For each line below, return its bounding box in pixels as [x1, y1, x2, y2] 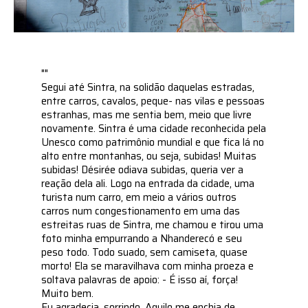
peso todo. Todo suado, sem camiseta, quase [41, 243, 248, 261]
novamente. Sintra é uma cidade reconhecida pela [41, 120, 267, 137]
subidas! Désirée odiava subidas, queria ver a [41, 161, 244, 178]
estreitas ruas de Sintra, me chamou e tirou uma [41, 216, 264, 233]
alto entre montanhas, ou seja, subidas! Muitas [41, 147, 257, 164]
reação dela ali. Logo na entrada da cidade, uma [41, 175, 255, 192]
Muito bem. [41, 285, 94, 302]
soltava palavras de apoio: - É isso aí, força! [41, 271, 239, 288]
